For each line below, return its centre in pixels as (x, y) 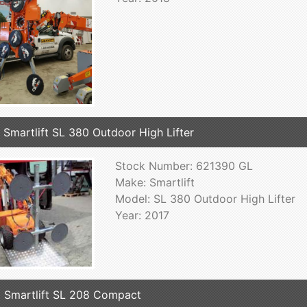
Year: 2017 (142, 215)
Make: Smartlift (155, 182)
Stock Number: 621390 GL (184, 165)
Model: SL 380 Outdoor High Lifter (205, 198)
